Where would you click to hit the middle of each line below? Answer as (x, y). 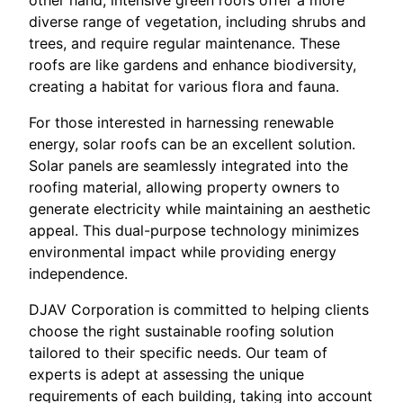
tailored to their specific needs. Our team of (178, 353)
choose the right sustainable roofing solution (181, 331)
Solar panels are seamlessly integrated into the (188, 166)
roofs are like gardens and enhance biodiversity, (193, 65)
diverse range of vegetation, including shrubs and (197, 22)
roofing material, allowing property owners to (184, 188)
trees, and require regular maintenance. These (184, 44)
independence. (78, 274)
